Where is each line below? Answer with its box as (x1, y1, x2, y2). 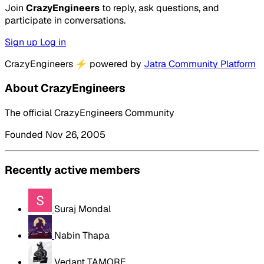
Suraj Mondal (54, 202, 111, 215)
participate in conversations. (5, 14, 126, 27)
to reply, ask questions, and (100, 1, 219, 14)
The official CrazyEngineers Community (5, 107, 174, 120)
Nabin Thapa (54, 229, 110, 242)
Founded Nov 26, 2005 (5, 128, 105, 141)
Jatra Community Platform (144, 57, 256, 70)
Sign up (5, 35, 40, 48)
